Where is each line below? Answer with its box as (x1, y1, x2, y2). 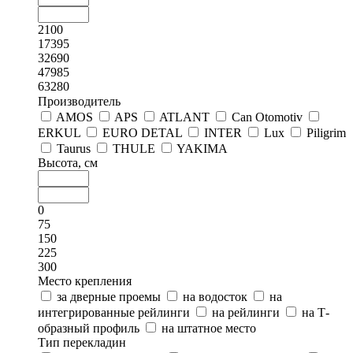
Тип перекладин (38, 335, 126, 349)
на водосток (183, 289, 247, 303)
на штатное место (162, 321, 256, 335)
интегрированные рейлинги (38, 305, 190, 319)
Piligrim (307, 125, 346, 139)
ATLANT (159, 110, 210, 124)
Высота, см (38, 155, 98, 169)
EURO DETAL (102, 125, 182, 139)
